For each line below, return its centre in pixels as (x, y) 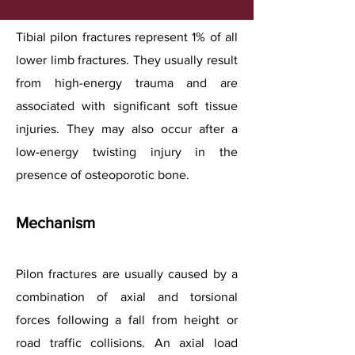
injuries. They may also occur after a (127, 129)
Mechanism (55, 223)
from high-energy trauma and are (127, 83)
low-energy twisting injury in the (127, 152)
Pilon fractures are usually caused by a (127, 274)
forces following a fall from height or (127, 320)
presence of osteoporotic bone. (103, 175)
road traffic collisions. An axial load (127, 343)
